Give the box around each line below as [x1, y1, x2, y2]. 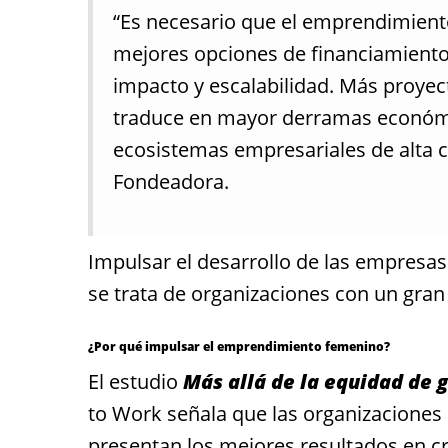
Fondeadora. [113, 168, 229, 195]
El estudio [88, 368, 183, 395]
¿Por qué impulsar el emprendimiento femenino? [88, 338, 390, 355]
